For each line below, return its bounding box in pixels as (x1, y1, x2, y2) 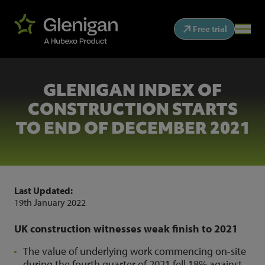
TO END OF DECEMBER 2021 (15, 117, 250, 139)
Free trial (193, 23, 227, 35)
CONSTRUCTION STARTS (27, 98, 238, 120)
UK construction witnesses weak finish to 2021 (14, 222, 238, 235)
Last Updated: (14, 185, 73, 196)
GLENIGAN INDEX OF (43, 79, 222, 101)
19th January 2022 (14, 196, 86, 208)
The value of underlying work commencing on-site (23, 244, 246, 258)
